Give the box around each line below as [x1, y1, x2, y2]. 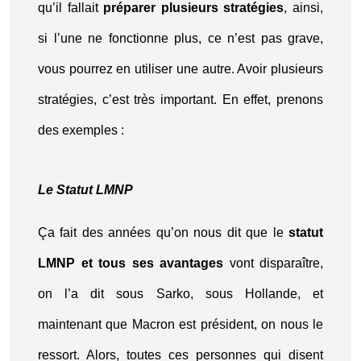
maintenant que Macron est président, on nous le [38, 317, 323, 331]
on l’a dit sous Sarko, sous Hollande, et [38, 287, 323, 301]
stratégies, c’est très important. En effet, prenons [38, 93, 323, 106]
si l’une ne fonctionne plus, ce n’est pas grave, [38, 31, 323, 45]
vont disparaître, [223, 256, 323, 270]
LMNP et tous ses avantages [38, 256, 223, 270]
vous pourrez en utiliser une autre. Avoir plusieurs [38, 62, 323, 76]
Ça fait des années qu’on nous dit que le [38, 226, 288, 239]
